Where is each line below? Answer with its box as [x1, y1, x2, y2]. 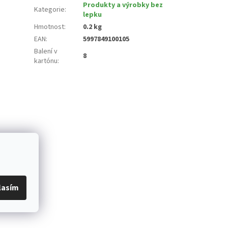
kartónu [34, 55, 58, 66]
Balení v [34, 46, 58, 56]
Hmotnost [34, 21, 65, 32]
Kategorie [34, 4, 65, 15]
